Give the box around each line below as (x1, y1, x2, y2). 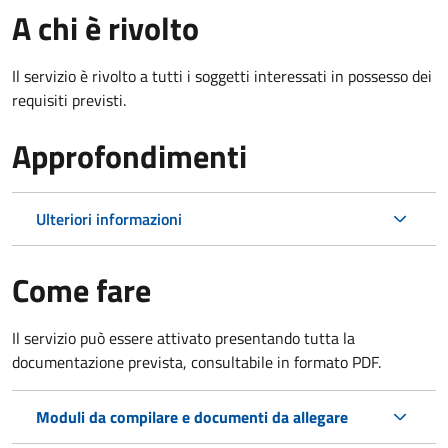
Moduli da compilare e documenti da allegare (36, 404, 348, 429)
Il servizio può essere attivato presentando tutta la (12, 325, 355, 350)
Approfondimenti (12, 131, 247, 180)
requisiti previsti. (12, 87, 126, 112)
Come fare (12, 265, 151, 314)
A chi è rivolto (12, 3, 199, 52)
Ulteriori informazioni (36, 206, 182, 231)
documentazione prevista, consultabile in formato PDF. (12, 349, 381, 374)
